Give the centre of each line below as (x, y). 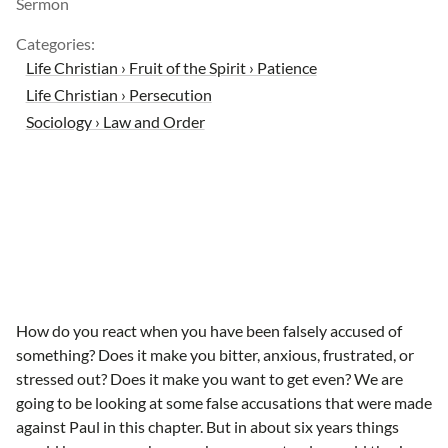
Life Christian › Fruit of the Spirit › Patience (171, 67)
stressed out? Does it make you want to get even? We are (209, 378)
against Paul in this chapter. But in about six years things (207, 426)
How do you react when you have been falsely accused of (209, 330)
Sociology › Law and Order (115, 121)
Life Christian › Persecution (118, 94)
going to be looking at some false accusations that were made (224, 402)
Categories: (55, 43)
